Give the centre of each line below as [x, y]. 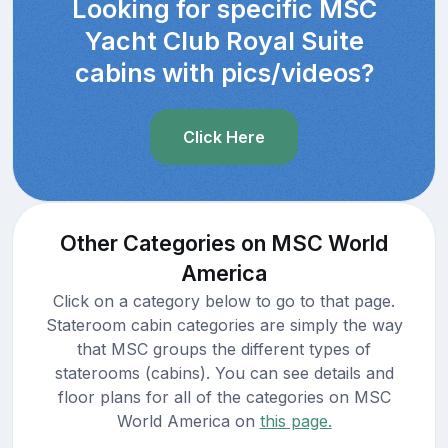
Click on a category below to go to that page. [224, 300]
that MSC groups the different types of [224, 348]
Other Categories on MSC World [224, 242]
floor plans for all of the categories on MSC [224, 396]
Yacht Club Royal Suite [224, 40]
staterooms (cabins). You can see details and [224, 372]
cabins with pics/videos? [224, 72]
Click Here [224, 136]
